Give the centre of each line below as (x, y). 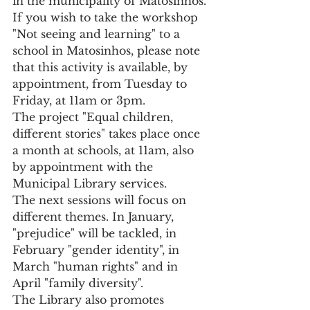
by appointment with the (84, 167)
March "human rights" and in (97, 267)
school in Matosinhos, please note (108, 51)
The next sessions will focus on (101, 200)
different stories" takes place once (108, 134)
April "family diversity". (78, 283)
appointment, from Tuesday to (101, 84)
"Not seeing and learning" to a (98, 34)
